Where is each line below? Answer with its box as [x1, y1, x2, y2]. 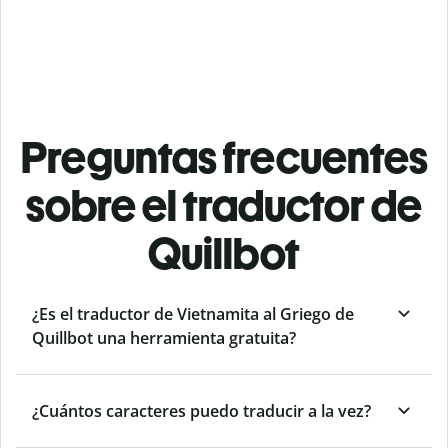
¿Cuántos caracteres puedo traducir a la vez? [32, 400, 371, 423]
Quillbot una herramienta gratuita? [32, 327, 296, 350]
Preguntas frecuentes [20, 131, 428, 185]
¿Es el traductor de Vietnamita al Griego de [32, 303, 354, 326]
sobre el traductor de [26, 179, 422, 233]
